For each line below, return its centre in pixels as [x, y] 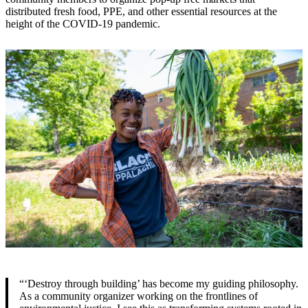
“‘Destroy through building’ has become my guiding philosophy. [159, 283]
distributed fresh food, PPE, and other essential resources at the [141, 11]
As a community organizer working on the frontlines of [139, 296]
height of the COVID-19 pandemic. [83, 23]
